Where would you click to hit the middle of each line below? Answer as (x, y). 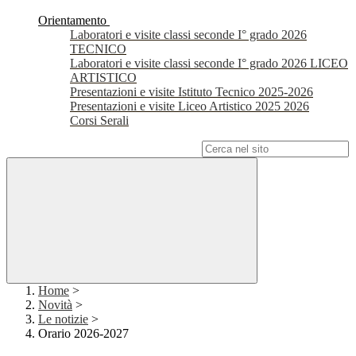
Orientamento (72, 21)
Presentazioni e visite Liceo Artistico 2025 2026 (190, 106)
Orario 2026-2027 (83, 334)
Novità (55, 305)
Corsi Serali (99, 121)
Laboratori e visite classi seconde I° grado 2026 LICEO (209, 64)
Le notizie (63, 319)
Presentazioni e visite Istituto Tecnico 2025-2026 (192, 92)
